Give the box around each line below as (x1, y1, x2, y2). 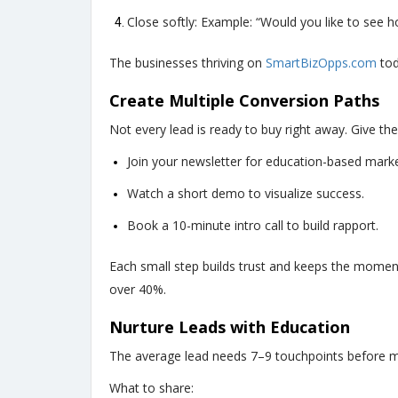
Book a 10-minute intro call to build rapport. (127, 217, 378, 235)
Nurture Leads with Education (109, 316, 350, 338)
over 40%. (109, 281, 166, 298)
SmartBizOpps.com (266, 54, 377, 72)
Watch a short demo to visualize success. (127, 185, 364, 203)
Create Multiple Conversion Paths (109, 90, 379, 112)
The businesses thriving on (109, 54, 266, 72)
